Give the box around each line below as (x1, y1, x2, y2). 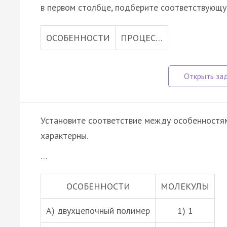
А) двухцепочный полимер (46, 204, 150, 216)
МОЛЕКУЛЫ (161, 180, 209, 192)
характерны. (41, 129, 88, 141)
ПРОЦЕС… (121, 31, 163, 44)
